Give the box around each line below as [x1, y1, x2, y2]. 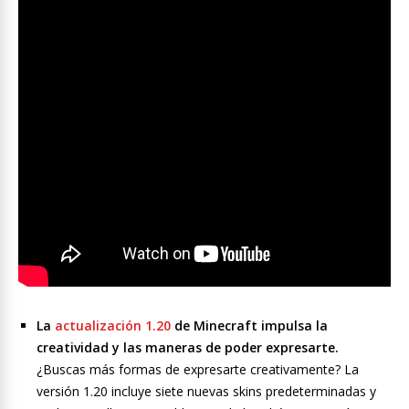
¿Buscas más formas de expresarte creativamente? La [37, 361, 359, 379]
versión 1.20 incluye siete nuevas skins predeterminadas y [37, 383, 376, 401]
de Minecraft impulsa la [171, 317, 328, 335]
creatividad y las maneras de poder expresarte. [37, 339, 339, 357]
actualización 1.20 [55, 317, 171, 335]
